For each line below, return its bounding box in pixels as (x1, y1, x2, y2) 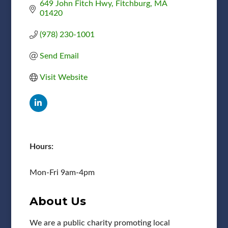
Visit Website (39, 73, 88, 81)
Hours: (29, 142, 53, 151)
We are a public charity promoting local (29, 218, 170, 227)
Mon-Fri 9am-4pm (29, 168, 95, 177)
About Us (29, 194, 86, 208)
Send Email (39, 51, 79, 60)
